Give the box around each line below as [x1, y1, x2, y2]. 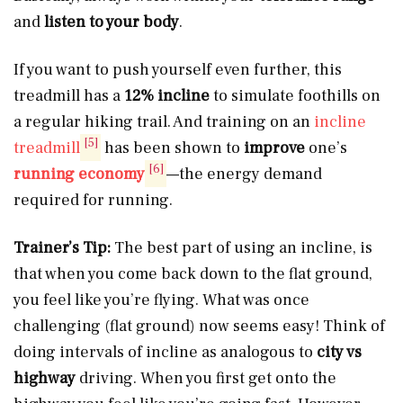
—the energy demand [166, 163, 323, 184]
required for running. [13, 189, 176, 210]
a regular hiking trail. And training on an [13, 111, 314, 132]
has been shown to [101, 137, 245, 158]
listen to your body [44, 11, 179, 32]
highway [13, 367, 76, 389]
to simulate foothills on [213, 85, 381, 106]
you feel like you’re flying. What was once [13, 289, 309, 310]
